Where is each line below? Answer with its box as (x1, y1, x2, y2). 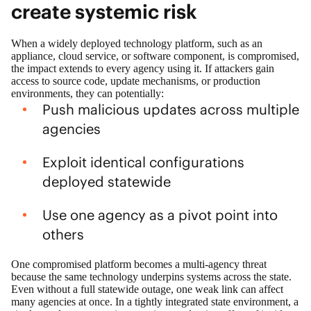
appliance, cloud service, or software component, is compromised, (11, 49, 299, 62)
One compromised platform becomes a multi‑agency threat (11, 258, 267, 270)
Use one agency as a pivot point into (42, 205, 278, 224)
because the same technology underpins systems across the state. (11, 270, 294, 283)
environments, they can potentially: (11, 87, 167, 99)
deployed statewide (42, 172, 174, 190)
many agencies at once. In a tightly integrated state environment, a (11, 295, 299, 308)
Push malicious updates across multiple (42, 100, 299, 118)
